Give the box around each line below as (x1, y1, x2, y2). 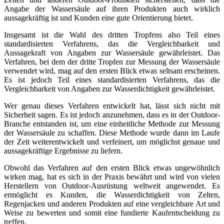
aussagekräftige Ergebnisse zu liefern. (4, 146, 122, 155)
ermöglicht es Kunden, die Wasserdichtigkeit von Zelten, (4, 190, 220, 199)
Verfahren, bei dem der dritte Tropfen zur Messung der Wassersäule (4, 57, 220, 66)
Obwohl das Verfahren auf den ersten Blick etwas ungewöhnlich (4, 163, 220, 172)
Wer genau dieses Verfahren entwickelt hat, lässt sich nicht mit (4, 101, 220, 110)
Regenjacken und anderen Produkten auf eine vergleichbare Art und (4, 199, 220, 208)
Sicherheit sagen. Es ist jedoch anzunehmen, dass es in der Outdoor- (4, 110, 220, 119)
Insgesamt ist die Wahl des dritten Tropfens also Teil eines (4, 30, 220, 39)
